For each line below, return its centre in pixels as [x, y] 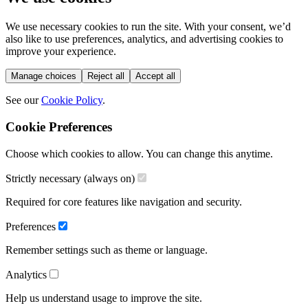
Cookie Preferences [59, 126]
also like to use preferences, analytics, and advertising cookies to [144, 39]
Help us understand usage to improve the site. [104, 298]
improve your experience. [61, 52]
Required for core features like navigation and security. [124, 201]
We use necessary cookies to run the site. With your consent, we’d [148, 27]
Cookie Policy [72, 100]
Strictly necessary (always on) [70, 178]
